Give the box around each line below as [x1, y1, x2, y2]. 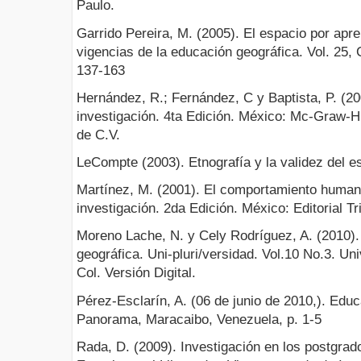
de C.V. [77, 127, 120, 143]
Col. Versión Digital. [77, 265, 196, 281]
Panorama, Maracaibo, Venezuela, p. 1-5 [77, 311, 322, 327]
